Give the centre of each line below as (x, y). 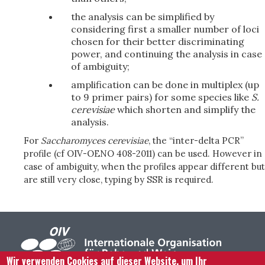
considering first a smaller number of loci (165, 29)
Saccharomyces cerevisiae (95, 140)
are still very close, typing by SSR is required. (119, 180)
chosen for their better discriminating (158, 41)
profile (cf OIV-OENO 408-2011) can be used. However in (143, 153)
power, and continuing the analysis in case (167, 54)
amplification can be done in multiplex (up (165, 85)
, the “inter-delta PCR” (196, 140)
